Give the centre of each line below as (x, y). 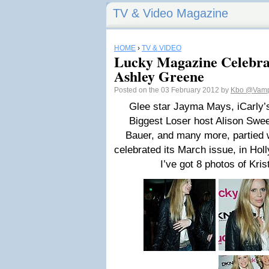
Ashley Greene (159, 76)
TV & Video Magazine (171, 13)
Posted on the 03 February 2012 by (172, 90)
